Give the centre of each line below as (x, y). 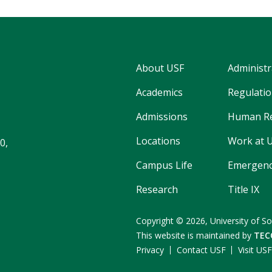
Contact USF (201, 250)
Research (157, 189)
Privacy (150, 250)
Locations (158, 141)
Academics (159, 92)
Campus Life (164, 165)
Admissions (162, 116)
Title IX (243, 189)
